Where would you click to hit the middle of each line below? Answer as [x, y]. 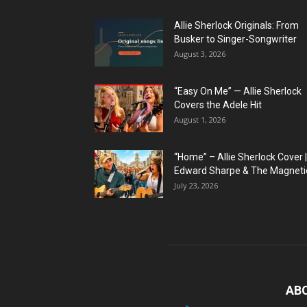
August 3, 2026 [200, 53]
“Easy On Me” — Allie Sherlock [238, 91]
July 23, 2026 [196, 185]
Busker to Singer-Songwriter [235, 39]
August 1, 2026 [200, 119]
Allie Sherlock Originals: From [236, 25]
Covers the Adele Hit [218, 105]
